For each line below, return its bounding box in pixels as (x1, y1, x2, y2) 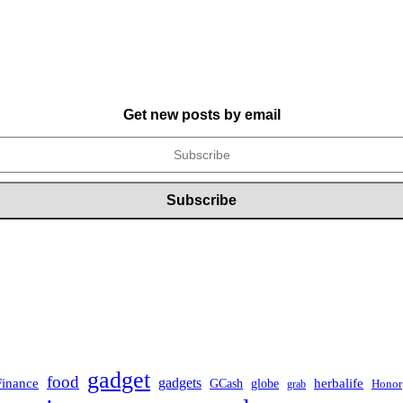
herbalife (314, 375, 363, 391)
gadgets (158, 375, 201, 391)
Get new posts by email (122, 107, 281, 123)
